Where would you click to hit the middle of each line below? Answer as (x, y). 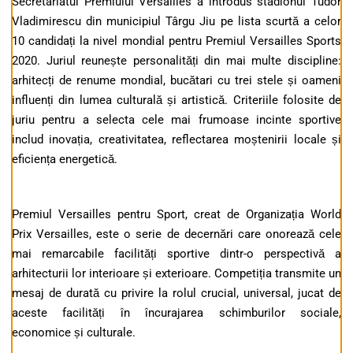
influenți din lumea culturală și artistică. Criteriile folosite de (176, 100)
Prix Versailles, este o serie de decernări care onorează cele (176, 234)
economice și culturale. (74, 333)
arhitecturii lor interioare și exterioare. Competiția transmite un (176, 274)
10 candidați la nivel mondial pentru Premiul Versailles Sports (176, 41)
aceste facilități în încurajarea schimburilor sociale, (176, 313)
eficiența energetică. (65, 160)
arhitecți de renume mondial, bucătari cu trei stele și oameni (176, 81)
